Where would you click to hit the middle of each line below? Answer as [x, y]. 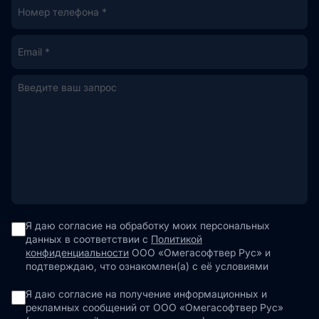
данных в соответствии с [88, 239]
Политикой [177, 239]
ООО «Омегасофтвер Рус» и [200, 252]
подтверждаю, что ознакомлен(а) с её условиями [147, 266]
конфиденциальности [77, 252]
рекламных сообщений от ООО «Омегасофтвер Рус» [155, 307]
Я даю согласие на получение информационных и [146, 293]
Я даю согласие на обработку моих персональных [148, 225]
